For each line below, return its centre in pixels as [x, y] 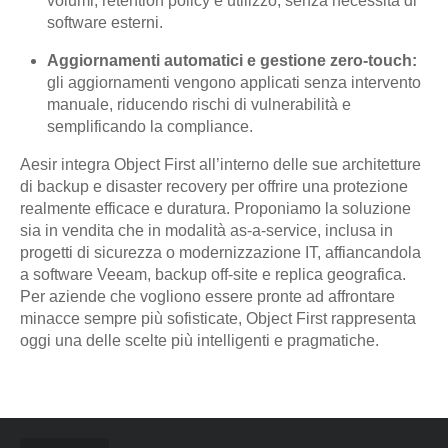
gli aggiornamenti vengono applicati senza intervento [234, 83]
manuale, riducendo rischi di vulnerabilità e [199, 105]
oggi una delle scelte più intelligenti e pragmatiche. [199, 341]
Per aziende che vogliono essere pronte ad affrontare [207, 297]
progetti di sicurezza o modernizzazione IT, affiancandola [220, 253]
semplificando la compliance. [150, 127]
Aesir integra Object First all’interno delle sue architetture [220, 165]
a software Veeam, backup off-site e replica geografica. [213, 275]
